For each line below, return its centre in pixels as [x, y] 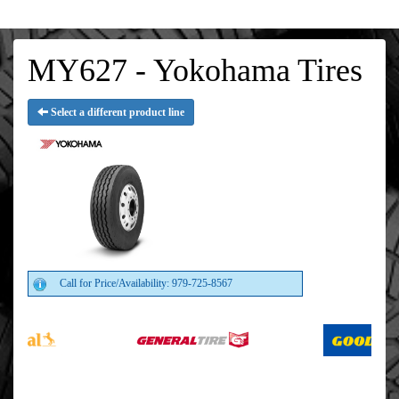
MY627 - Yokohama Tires [195, 70]
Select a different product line [116, 112]
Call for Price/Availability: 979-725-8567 [146, 283]
